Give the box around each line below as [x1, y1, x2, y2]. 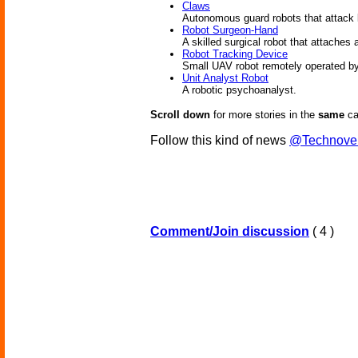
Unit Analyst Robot [182, 72, 268, 85]
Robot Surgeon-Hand [182, 24, 278, 37]
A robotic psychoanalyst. [182, 84, 296, 97]
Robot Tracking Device [182, 48, 288, 61]
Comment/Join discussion [150, 225, 309, 239]
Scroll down [150, 109, 210, 121]
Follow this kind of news [150, 133, 289, 148]
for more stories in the [210, 109, 318, 121]
